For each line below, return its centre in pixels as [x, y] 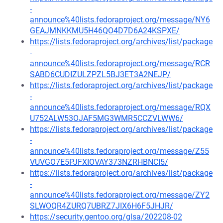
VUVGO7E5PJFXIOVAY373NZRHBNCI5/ [99, 162]
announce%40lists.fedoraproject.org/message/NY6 [120, 20]
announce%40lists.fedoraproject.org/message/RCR [120, 63]
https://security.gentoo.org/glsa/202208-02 [106, 217]
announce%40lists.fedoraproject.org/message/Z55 [119, 151]
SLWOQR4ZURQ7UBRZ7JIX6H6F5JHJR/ [102, 206]
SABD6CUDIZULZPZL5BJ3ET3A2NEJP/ [100, 74]
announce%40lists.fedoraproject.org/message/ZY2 [120, 195]
